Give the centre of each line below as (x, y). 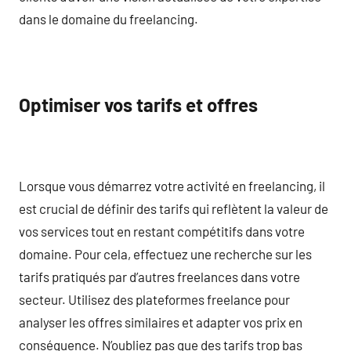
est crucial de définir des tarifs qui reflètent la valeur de (174, 208)
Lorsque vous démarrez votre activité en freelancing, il (172, 185)
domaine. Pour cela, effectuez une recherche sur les (165, 253)
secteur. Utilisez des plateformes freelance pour (154, 299)
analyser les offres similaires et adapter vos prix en (161, 322)
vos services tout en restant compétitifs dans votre (162, 231)
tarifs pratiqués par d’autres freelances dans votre (159, 276)
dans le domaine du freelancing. (109, 18)
